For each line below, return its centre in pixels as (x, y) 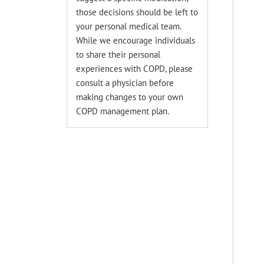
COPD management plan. (123, 111)
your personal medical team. (129, 26)
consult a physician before (125, 83)
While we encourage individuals (136, 40)
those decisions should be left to (137, 12)
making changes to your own (130, 97)
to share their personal (118, 55)
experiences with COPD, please (135, 69)
